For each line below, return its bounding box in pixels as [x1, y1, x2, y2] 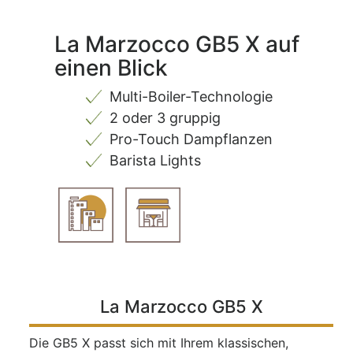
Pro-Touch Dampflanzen [110, 130, 273, 147]
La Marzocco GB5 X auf [54, 30, 299, 58]
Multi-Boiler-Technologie [110, 87, 273, 105]
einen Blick [54, 54, 168, 81]
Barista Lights [110, 151, 201, 169]
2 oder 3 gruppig [110, 109, 221, 126]
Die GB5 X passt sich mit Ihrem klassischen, [29, 335, 288, 351]
